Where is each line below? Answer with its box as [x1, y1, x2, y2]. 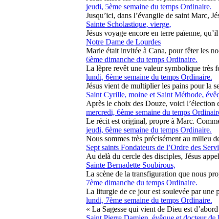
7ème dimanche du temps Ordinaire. [86, 178, 197, 187]
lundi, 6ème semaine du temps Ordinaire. [86, 73, 212, 81]
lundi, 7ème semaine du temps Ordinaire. [86, 196, 212, 204]
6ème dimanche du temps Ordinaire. [86, 55, 197, 64]
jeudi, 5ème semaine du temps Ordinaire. [86, 2, 212, 11]
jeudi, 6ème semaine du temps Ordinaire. [86, 126, 212, 134]
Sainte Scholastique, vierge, [86, 20, 171, 28]
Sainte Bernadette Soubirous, [86, 161, 175, 169]
